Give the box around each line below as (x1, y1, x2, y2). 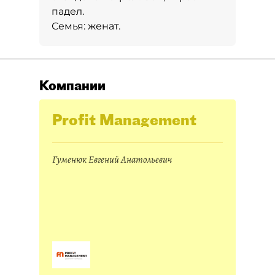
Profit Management (52, 110, 196, 129)
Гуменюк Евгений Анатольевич (52, 153, 172, 166)
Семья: (52, 20, 88, 32)
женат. (88, 20, 120, 32)
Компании (39, 77, 106, 93)
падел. (52, 6, 84, 17)
